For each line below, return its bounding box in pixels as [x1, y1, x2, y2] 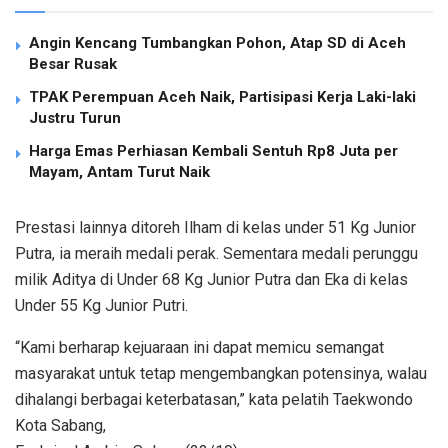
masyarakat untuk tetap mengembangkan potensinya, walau [15, 363, 427, 383]
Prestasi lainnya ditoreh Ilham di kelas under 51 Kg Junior [15, 217, 416, 237]
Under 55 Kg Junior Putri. [15, 295, 188, 315]
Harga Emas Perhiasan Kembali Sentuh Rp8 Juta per [29, 141, 398, 160]
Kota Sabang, [15, 415, 106, 435]
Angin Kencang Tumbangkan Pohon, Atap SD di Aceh [29, 33, 406, 52]
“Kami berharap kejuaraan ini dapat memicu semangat [15, 337, 384, 357]
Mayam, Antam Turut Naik [29, 162, 210, 181]
